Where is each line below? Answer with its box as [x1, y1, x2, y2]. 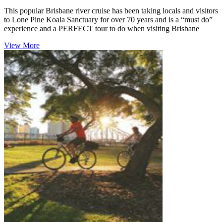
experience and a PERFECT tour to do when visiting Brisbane [4, 24, 199, 33]
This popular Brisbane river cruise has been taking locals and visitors [4, 6, 218, 15]
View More [4, 41, 40, 50]
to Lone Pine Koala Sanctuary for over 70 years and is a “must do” [4, 15, 213, 24]
